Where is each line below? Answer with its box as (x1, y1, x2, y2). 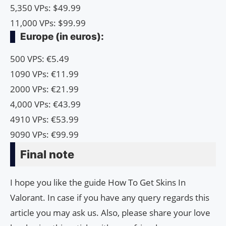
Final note (20, 148, 74, 161)
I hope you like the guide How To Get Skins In (10, 177, 186, 189)
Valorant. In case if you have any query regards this (10, 192, 209, 204)
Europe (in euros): (20, 31, 104, 43)
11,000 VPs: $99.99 (10, 17, 86, 29)
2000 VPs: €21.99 (10, 83, 79, 95)
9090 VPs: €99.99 (10, 129, 79, 141)
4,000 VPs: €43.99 (10, 98, 81, 110)
